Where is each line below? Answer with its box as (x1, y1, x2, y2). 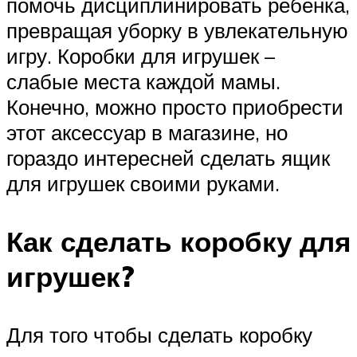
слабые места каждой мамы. (6, 68, 280, 94)
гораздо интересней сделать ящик (6, 144, 330, 171)
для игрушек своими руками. (6, 170, 280, 196)
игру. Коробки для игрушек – (6, 42, 275, 69)
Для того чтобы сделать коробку (6, 321, 312, 347)
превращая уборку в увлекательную (6, 17, 348, 43)
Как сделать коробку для (6, 223, 351, 259)
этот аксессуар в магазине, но (6, 119, 288, 145)
